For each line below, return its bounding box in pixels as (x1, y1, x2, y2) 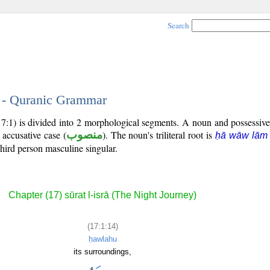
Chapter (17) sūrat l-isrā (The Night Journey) (8, 190, 196, 201)
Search (168, 20, 189, 31)
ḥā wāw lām (215, 130, 268, 140)
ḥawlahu (88, 234, 117, 243)
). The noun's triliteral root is (102, 128, 216, 141)
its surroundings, (74, 246, 131, 256)
